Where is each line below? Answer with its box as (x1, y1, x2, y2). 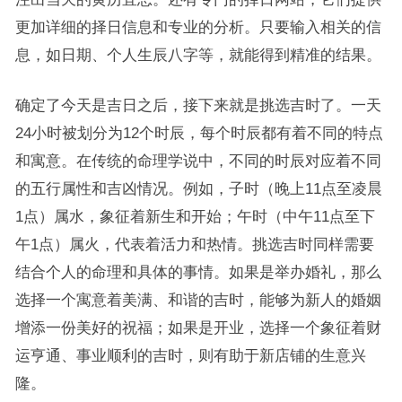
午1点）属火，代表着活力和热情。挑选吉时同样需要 (14, 236, 374, 253)
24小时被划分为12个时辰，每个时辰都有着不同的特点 (14, 125, 383, 142)
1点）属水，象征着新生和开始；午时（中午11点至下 (14, 208, 375, 225)
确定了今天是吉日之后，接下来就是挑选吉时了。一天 (14, 97, 381, 114)
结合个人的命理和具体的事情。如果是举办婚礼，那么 (14, 264, 381, 281)
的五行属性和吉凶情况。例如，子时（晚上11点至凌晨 (14, 180, 382, 197)
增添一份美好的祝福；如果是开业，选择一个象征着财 (14, 319, 381, 336)
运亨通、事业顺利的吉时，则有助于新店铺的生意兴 (14, 347, 366, 364)
